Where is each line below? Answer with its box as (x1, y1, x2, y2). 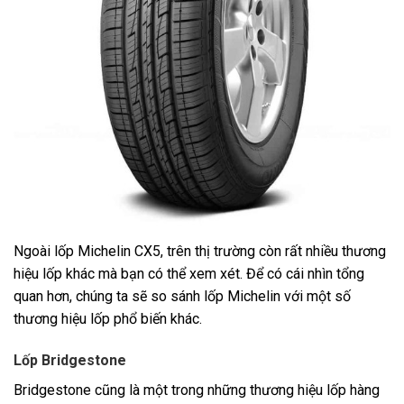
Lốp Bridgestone (14, 351, 126, 369)
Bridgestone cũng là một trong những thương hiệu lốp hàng (14, 381, 380, 399)
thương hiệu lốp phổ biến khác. (14, 310, 202, 328)
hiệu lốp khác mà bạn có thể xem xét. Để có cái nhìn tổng (14, 265, 364, 283)
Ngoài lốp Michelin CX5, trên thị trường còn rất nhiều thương (14, 243, 386, 261)
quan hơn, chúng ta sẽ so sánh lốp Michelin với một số (14, 288, 351, 306)
